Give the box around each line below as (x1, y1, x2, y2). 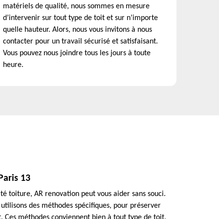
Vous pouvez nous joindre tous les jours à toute (3, 49, 151, 57)
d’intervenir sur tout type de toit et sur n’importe (3, 14, 158, 22)
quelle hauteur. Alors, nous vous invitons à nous (3, 26, 152, 34)
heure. (3, 61, 23, 69)
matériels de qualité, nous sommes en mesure (3, 2, 150, 10)
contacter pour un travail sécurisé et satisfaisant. (3, 38, 158, 45)
